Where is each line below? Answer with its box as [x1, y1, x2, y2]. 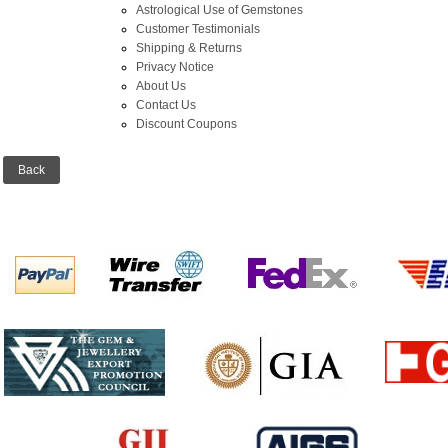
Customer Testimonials [135, 21, 260, 36]
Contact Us [135, 97, 196, 112]
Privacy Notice [135, 59, 214, 74]
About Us [135, 78, 186, 93]
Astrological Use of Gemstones [135, 2, 303, 17]
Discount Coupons [135, 116, 237, 131]
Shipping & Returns [135, 40, 242, 55]
